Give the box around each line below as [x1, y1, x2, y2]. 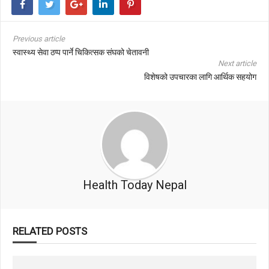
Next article [218, 59, 256, 68]
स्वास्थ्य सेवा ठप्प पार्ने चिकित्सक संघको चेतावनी [13, 47, 149, 57]
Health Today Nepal [82, 178, 187, 192]
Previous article [13, 34, 65, 43]
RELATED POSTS [13, 225, 87, 237]
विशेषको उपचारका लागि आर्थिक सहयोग [144, 72, 256, 82]
